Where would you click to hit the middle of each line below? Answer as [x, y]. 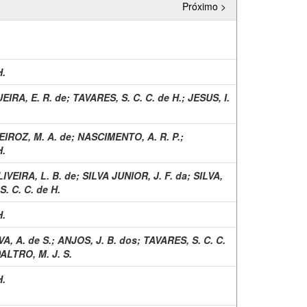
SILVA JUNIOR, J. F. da [135, 175]
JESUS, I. [209, 97]
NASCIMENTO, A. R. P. [129, 136]
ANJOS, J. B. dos [97, 240]
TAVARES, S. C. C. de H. [127, 97]
